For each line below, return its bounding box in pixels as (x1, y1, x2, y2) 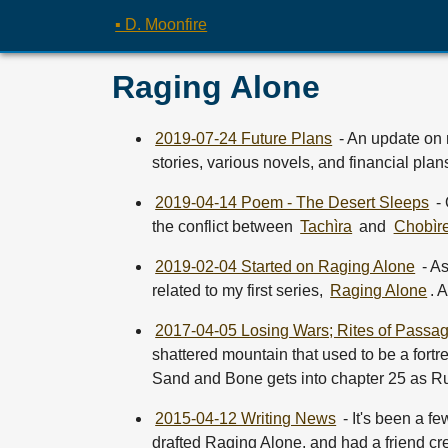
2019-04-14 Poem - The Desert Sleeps (155, 194, 430, 212)
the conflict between (152, 218, 297, 236)
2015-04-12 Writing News (155, 410, 337, 428)
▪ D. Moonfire (115, 16, 208, 33)
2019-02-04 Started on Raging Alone (155, 258, 416, 276)
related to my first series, (152, 282, 327, 300)
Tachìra (300, 218, 353, 236)
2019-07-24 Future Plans (155, 130, 333, 148)
